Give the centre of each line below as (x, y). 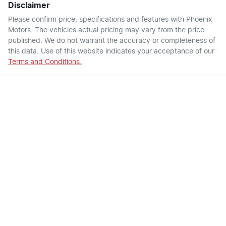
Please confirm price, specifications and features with (97, 19)
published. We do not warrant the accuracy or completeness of (112, 41)
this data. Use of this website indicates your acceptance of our (111, 51)
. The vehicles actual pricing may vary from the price (118, 30)
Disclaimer (29, 5)
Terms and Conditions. (45, 62)
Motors (19, 30)
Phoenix (199, 19)
